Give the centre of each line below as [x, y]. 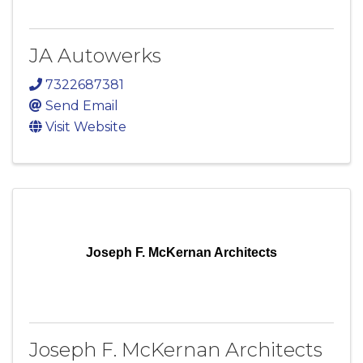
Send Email [82, 105]
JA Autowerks [95, 55]
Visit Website [86, 126]
